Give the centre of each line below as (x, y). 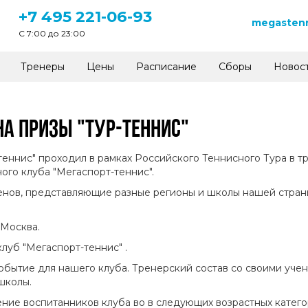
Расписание (166, 67)
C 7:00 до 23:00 (52, 33)
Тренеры (43, 67)
